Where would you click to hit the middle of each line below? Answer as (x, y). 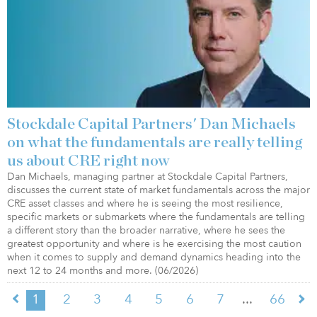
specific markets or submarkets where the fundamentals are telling (156, 217)
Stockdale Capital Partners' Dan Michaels (151, 124)
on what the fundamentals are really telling (155, 143)
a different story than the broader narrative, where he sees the (146, 231)
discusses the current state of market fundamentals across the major (158, 190)
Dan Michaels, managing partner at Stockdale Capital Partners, (148, 177)
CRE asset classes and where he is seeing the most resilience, (145, 204)
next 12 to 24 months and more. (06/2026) (103, 271)
